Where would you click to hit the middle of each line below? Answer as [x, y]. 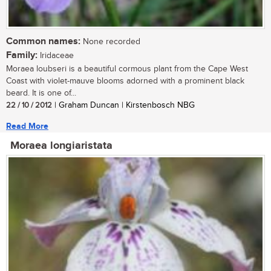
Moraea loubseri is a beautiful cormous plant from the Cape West [127, 69]
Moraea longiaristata [61, 145]
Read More [27, 126]
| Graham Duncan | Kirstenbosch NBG [123, 105]
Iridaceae [56, 55]
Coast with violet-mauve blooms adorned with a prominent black [125, 81]
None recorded [110, 41]
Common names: [43, 41]
